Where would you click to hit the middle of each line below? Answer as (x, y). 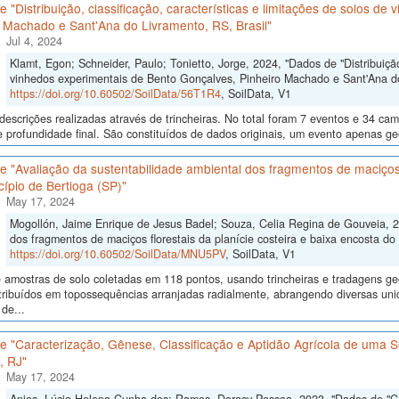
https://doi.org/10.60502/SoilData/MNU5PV (117, 254)
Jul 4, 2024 (34, 41)
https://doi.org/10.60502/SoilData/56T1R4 (115, 94)
